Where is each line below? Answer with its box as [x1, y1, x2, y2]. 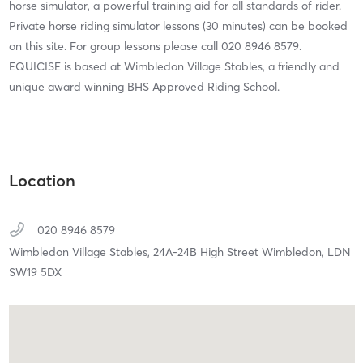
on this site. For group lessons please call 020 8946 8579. [8, 39, 301, 54]
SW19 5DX [8, 264, 62, 280]
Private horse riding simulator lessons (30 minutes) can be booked [8, 19, 348, 34]
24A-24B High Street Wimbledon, [152, 244, 327, 259]
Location [8, 169, 75, 190]
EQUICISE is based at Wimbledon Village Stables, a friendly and [8, 59, 340, 75]
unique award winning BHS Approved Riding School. [8, 79, 280, 95]
